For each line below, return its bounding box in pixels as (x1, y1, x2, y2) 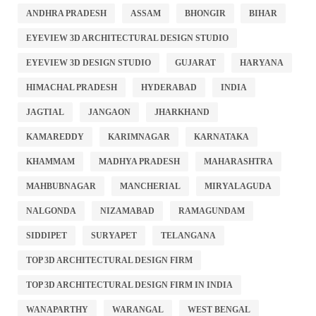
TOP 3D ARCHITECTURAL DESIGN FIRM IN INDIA (26, 279, 233, 290)
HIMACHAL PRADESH (26, 82, 117, 92)
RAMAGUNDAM (178, 205, 245, 216)
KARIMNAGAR (107, 131, 170, 142)
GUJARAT (174, 57, 216, 68)
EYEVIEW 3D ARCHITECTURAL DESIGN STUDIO (26, 32, 229, 43)
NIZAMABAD (99, 205, 154, 216)
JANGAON (87, 107, 130, 117)
